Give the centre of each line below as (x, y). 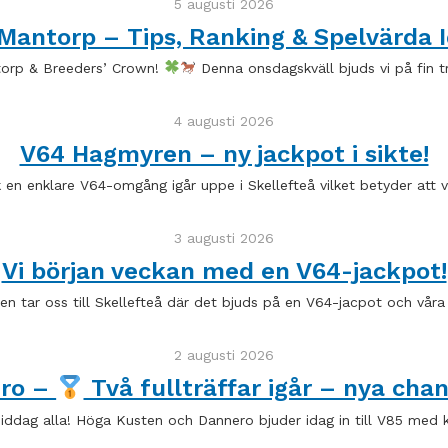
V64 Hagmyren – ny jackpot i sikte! (224, 153)
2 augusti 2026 (224, 355)
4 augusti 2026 (224, 120)
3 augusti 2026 (224, 238)
